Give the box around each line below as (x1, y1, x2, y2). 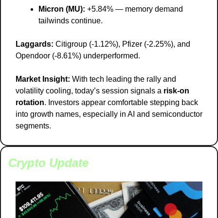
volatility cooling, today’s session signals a (16, 87, 163, 95)
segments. (16, 122, 51, 130)
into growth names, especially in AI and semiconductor (16, 110, 202, 119)
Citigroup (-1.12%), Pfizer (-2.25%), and (54, 40, 190, 49)
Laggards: (16, 40, 54, 49)
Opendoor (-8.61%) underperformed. (16, 52, 140, 60)
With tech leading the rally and (70, 75, 176, 84)
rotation (16, 98, 44, 107)
